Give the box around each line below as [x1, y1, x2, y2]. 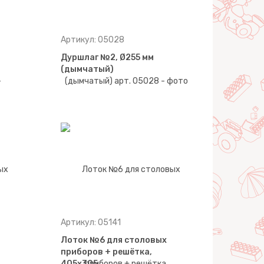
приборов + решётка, [61, 247, 153, 257]
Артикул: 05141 [61, 217, 121, 227]
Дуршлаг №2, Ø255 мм [61, 52, 154, 62]
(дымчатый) [61, 64, 114, 74]
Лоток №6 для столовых [61, 235, 167, 245]
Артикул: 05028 [61, 35, 125, 45]
